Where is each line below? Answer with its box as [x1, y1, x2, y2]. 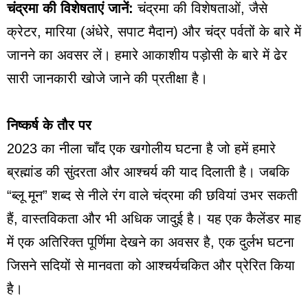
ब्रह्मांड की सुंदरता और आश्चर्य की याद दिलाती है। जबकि [7, 164, 289, 179]
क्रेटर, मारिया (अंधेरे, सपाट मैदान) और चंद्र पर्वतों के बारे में [7, 23, 301, 39]
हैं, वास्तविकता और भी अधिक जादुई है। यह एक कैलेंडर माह [7, 210, 301, 226]
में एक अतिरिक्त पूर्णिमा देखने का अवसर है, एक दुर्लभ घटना [7, 234, 294, 250]
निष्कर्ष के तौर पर [7, 117, 91, 133]
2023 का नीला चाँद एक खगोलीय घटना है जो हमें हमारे [7, 140, 276, 156]
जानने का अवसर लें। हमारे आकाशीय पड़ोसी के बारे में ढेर [7, 47, 287, 63]
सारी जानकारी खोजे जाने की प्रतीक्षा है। [7, 70, 208, 86]
